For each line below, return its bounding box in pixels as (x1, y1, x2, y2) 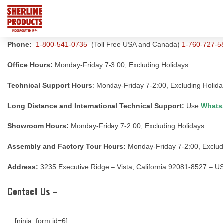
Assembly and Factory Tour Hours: (7, 142, 126, 151)
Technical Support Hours (7, 81, 92, 90)
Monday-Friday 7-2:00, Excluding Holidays (71, 122, 204, 130)
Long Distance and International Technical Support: (7, 102, 184, 110)
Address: (7, 163, 38, 171)
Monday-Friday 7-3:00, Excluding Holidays (55, 61, 188, 69)
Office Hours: (7, 61, 55, 69)
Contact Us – (7, 185, 58, 198)
